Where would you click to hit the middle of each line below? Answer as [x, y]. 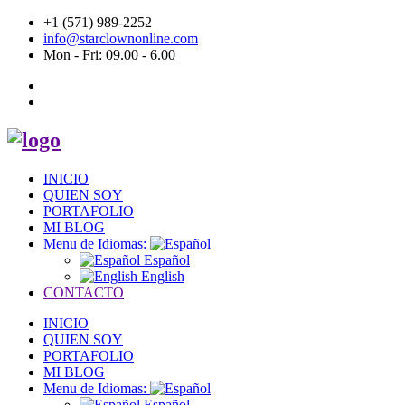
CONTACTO [84, 292]
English [161, 276]
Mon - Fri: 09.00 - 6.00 [109, 55]
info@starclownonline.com [121, 38]
